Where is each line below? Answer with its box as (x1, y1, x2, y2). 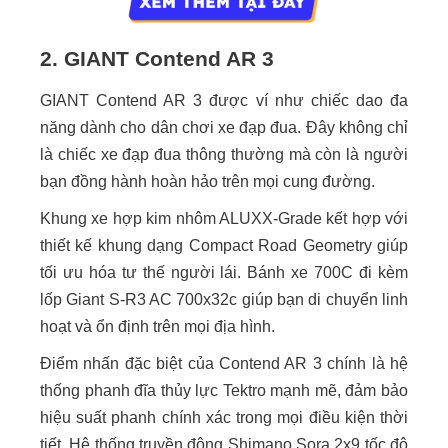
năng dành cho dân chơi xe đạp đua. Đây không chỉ (40, 119, 408, 137)
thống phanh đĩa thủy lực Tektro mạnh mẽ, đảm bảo (40, 382, 408, 400)
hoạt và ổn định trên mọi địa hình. (40, 318, 275, 336)
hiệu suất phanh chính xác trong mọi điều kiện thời (40, 409, 408, 427)
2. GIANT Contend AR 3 (40, 47, 280, 71)
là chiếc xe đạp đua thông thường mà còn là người (40, 146, 408, 164)
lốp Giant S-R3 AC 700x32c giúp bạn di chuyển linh (40, 291, 408, 309)
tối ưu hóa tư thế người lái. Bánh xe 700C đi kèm (40, 264, 408, 282)
